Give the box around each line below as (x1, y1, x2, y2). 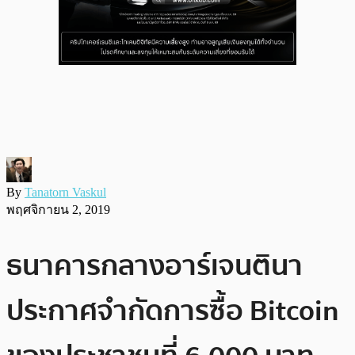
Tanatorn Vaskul (25, 185, 106, 199)
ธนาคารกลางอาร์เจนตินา (6, 242, 303, 288)
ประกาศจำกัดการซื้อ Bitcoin (6, 288, 339, 334)
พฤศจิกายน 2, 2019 (6, 202, 110, 216)
